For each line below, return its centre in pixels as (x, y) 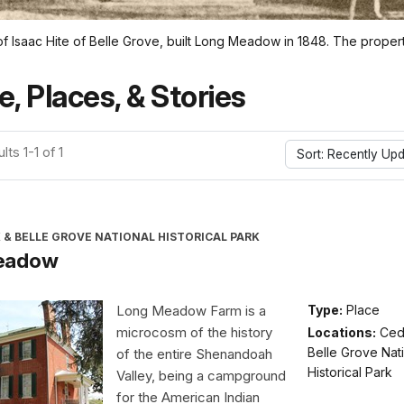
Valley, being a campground (201, 375)
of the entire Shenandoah (194, 353)
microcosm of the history (194, 332)
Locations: (341, 333)
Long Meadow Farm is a (191, 310)
